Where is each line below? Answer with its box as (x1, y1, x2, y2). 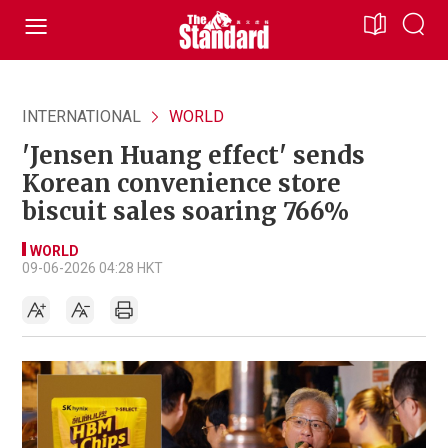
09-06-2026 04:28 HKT (22, 260, 163, 276)
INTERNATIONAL (22, 107, 141, 126)
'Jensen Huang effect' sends (22, 140, 365, 171)
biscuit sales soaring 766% (22, 196, 349, 227)
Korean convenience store (22, 168, 341, 199)
